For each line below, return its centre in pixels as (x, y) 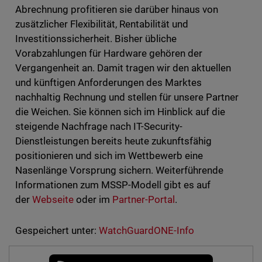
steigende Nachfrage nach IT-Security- (99, 126)
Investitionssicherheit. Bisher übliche (96, 38)
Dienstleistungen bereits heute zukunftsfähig (113, 141)
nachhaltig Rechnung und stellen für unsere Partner (127, 97)
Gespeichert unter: (56, 230)
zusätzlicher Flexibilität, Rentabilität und (102, 24)
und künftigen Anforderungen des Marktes (108, 82)
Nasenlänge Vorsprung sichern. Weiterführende (119, 170)
